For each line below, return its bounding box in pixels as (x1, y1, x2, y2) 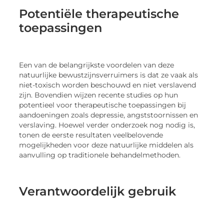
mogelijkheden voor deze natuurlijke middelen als (19, 140, 194, 149)
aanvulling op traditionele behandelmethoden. (19, 150, 181, 159)
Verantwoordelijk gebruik (19, 183, 176, 198)
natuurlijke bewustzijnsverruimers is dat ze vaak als (19, 70, 198, 79)
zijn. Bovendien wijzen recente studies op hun (19, 90, 178, 99)
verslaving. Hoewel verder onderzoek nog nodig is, (19, 120, 195, 129)
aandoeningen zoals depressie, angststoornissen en (19, 110, 198, 119)
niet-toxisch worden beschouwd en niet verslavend (19, 80, 196, 89)
